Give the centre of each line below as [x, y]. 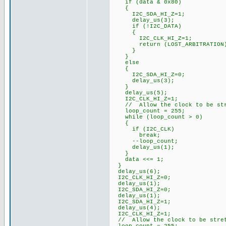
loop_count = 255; [148, 111]
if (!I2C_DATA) [146, 26]
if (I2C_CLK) [143, 129]
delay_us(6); [136, 172]
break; [136, 135]
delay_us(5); [139, 93]
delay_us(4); [136, 208]
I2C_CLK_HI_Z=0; [141, 178]
